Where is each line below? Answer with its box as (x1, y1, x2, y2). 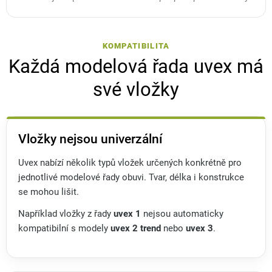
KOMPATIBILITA (102, 41, 170, 51)
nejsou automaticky (141, 209, 223, 220)
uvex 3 (186, 223, 213, 234)
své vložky (93, 78, 179, 101)
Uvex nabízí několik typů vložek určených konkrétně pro (18, 158, 242, 169)
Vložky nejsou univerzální (18, 131, 163, 147)
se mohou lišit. (18, 187, 79, 198)
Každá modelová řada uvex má (8, 55, 263, 78)
